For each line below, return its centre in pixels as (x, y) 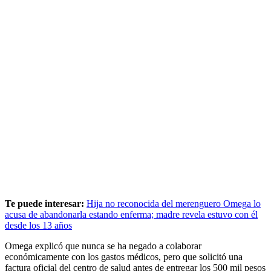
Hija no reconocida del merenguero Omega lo (174, 203)
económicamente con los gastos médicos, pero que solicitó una (124, 256)
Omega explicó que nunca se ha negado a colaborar (103, 246)
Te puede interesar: (46, 203)
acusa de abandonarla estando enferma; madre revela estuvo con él (131, 214)
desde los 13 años (38, 225)
